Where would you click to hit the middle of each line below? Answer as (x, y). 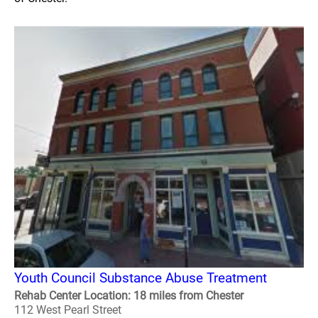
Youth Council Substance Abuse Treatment (141, 278)
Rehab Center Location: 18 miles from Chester (129, 296)
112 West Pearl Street (68, 310)
